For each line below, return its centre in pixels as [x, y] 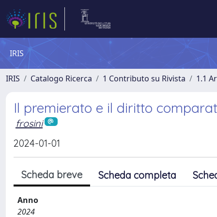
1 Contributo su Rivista [144, 78]
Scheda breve [52, 174]
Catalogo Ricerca [61, 78]
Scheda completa [137, 175]
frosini [29, 123]
